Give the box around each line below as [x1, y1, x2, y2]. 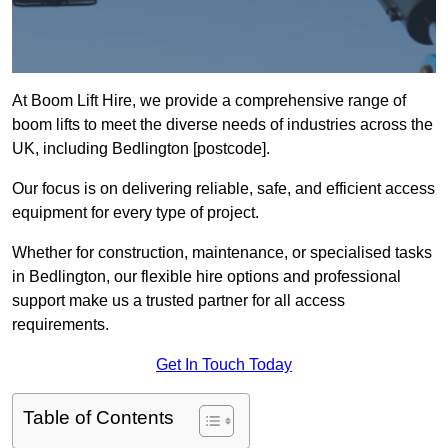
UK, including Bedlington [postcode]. [12, 140, 270, 158]
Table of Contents [23, 407, 174, 429]
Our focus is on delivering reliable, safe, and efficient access [12, 180, 435, 198]
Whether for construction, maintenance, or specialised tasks [12, 244, 432, 262]
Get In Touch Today [156, 356, 292, 374]
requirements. [12, 316, 109, 334]
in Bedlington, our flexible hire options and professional [12, 268, 401, 286]
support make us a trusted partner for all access [12, 292, 345, 310]
